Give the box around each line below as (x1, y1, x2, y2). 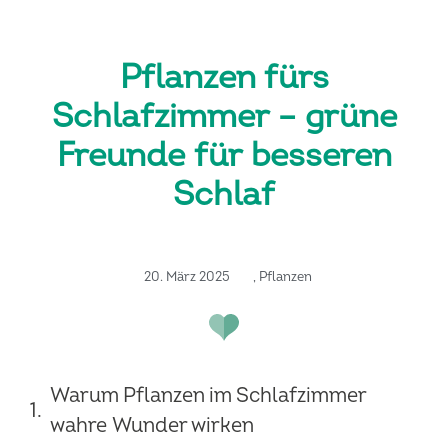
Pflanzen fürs (119, 57, 329, 99)
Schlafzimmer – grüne (51, 96, 397, 138)
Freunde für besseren (56, 135, 392, 177)
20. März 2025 (144, 269, 230, 286)
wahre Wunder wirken (50, 413, 254, 439)
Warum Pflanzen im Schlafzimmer (50, 383, 366, 409)
